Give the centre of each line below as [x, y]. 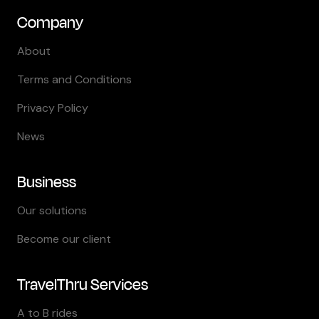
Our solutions [52, 210]
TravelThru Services [83, 285]
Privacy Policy [53, 108]
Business [47, 182]
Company [50, 23]
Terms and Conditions [74, 79]
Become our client [64, 239]
